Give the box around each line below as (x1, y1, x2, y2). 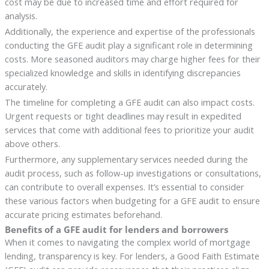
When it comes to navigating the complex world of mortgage (4, 235, 250, 248)
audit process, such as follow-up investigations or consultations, (4, 166, 261, 179)
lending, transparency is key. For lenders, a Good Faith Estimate (4, 249, 259, 262)
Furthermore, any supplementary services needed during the (4, 153, 248, 165)
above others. (4, 137, 60, 150)
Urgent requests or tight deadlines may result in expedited (4, 109, 241, 122)
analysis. (4, 10, 37, 22)
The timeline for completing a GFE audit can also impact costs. (4, 95, 255, 108)
